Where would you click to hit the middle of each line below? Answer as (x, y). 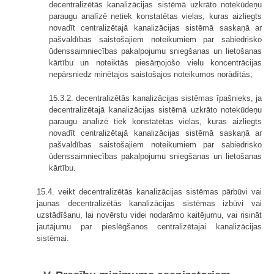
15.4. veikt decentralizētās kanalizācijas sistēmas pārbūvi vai (149, 191)
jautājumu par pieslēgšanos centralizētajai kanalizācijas (149, 226)
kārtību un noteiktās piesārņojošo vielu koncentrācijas (155, 62)
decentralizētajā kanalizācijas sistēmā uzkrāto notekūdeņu (155, 109)
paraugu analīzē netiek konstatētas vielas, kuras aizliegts (155, 16)
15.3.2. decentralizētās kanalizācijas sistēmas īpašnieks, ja (155, 98)
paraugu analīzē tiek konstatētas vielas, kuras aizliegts (155, 121)
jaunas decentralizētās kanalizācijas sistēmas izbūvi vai (149, 203)
